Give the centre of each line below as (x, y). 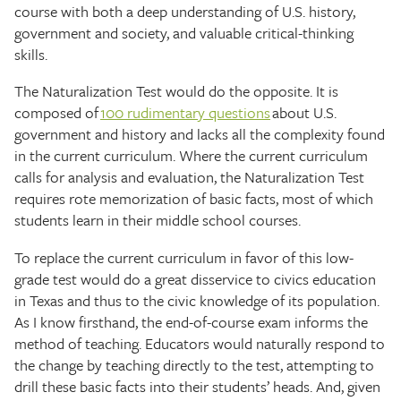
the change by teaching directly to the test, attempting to (194, 364)
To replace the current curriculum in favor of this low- (184, 257)
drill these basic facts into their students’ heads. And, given (197, 386)
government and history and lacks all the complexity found (200, 134)
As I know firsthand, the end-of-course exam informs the (191, 321)
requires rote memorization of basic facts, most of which (194, 199)
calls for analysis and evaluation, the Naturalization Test (189, 177)
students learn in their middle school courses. (158, 220)
